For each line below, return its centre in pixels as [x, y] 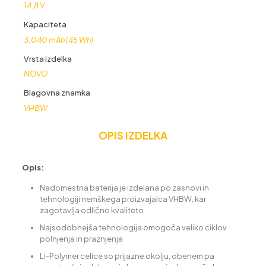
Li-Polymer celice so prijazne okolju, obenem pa [127, 256]
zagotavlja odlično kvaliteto [91, 210]
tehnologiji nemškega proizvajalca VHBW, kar [123, 199]
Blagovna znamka [57, 93]
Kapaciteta [45, 24]
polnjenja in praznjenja [81, 238]
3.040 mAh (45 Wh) [58, 39]
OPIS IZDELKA [133, 135]
